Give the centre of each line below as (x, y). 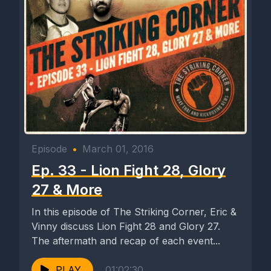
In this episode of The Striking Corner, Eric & (134, 212)
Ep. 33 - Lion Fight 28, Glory (129, 171)
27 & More (67, 190)
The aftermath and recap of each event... (126, 241)
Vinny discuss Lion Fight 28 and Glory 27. (126, 227)
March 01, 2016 (118, 149)
